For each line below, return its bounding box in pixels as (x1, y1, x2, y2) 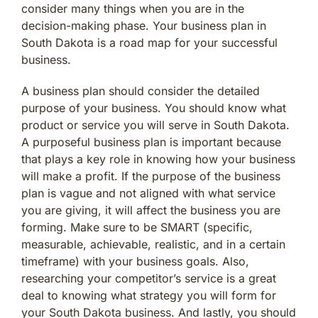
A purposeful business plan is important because (21, 134, 281, 149)
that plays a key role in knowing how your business (21, 151, 295, 166)
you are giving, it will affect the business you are (21, 202, 280, 217)
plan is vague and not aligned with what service (21, 185, 275, 200)
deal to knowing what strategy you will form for (21, 287, 276, 302)
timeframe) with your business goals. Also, (21, 253, 249, 268)
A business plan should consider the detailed (21, 83, 260, 98)
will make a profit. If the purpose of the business (21, 168, 280, 183)
